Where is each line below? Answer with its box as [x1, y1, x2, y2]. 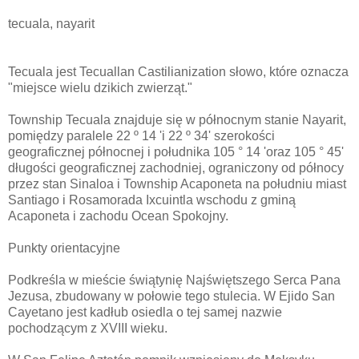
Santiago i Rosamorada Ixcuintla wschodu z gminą [8, 193, 296, 208]
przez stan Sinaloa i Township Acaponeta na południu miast [8, 177, 346, 192]
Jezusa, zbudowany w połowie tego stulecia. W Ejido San [8, 289, 335, 304]
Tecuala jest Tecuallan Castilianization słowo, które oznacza [8, 65, 349, 79]
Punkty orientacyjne [8, 241, 120, 256]
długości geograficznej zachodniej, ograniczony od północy [8, 161, 344, 175]
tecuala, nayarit [8, 17, 95, 31]
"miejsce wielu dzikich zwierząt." [8, 81, 192, 95]
